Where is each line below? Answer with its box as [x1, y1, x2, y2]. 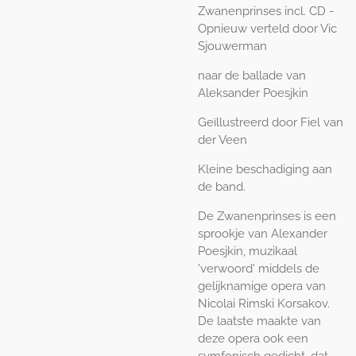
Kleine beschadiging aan [198, 162, 332, 177]
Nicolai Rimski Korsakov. [198, 296, 330, 311]
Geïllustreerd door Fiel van [198, 115, 343, 130]
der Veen [198, 133, 247, 148]
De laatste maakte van [198, 314, 321, 329]
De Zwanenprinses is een [198, 209, 336, 224]
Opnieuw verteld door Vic [198, 21, 337, 37]
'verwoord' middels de [198, 261, 319, 277]
